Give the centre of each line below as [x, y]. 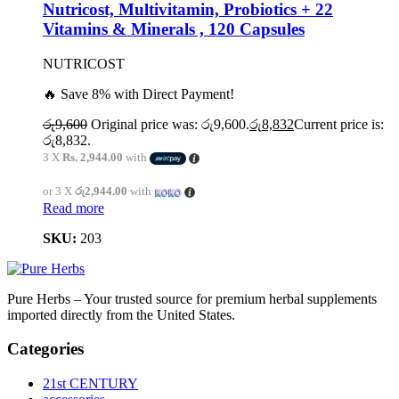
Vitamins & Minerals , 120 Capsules [174, 29]
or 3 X [59, 191]
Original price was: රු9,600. [170, 124]
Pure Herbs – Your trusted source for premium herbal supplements [192, 298]
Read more [73, 208]
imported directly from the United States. [121, 314]
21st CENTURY [90, 384]
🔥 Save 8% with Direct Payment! [138, 94]
